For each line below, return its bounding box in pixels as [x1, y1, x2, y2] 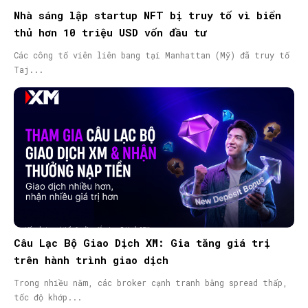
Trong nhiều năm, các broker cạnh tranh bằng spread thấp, [14, 277, 287, 289]
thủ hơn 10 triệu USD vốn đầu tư [14, 25, 206, 40]
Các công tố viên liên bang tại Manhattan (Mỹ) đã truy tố [14, 49, 289, 61]
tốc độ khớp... [14, 291, 82, 303]
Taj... [14, 64, 43, 76]
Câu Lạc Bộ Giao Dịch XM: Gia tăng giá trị [14, 236, 270, 250]
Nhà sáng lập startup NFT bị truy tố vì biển [14, 8, 281, 23]
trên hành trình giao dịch [14, 253, 168, 267]
